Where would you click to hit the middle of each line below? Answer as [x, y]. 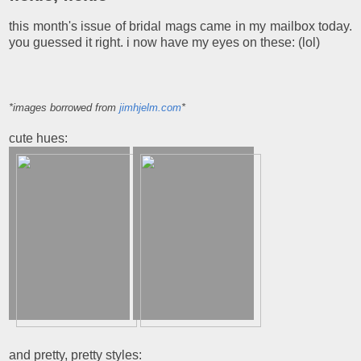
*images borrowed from [64, 108]
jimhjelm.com [150, 108]
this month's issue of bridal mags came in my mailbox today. [180, 27]
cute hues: [38, 139]
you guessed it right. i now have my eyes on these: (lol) [164, 43]
